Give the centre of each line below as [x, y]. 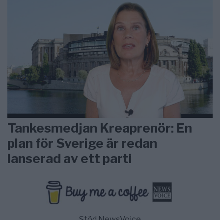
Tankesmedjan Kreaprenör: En [100, 128]
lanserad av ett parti [70, 158]
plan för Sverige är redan [82, 143]
